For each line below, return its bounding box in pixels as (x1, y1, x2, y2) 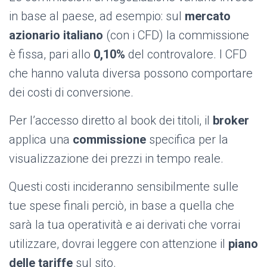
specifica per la (146, 132, 228, 147)
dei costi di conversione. (9, 85, 133, 100)
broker (213, 113, 249, 128)
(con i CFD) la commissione (103, 28, 249, 43)
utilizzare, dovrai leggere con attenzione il (9, 237, 228, 252)
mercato (185, 9, 231, 24)
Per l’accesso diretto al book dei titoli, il (9, 113, 213, 128)
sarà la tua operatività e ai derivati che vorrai (9, 218, 240, 232)
